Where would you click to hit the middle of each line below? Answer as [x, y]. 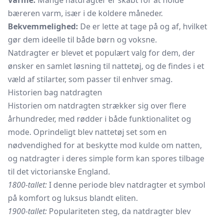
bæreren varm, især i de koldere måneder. [85, 13]
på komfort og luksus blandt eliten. [73, 198]
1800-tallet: [27, 185]
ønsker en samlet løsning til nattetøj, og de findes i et [106, 66]
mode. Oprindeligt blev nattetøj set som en [87, 132]
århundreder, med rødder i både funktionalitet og [99, 119]
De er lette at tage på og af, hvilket [143, 26]
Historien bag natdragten [55, 92]
